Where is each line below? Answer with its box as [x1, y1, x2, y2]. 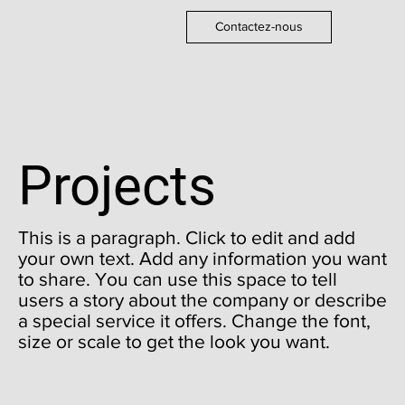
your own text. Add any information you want [18, 248, 387, 268]
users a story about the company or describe [18, 289, 387, 310]
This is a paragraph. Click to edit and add [18, 227, 355, 248]
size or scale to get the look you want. [18, 331, 330, 352]
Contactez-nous [215, 19, 304, 34]
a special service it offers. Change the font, [18, 310, 371, 331]
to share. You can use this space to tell [18, 268, 337, 289]
